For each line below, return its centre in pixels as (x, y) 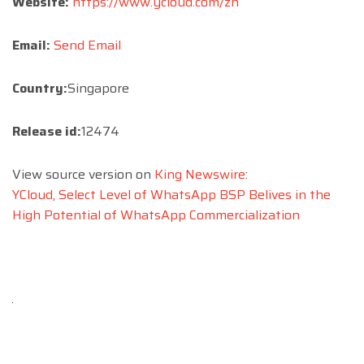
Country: (40, 89)
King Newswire (200, 175)
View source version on (83, 175)
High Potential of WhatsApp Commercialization (156, 215)
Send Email (87, 45)
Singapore (98, 89)
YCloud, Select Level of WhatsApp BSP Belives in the (171, 195)
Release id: (47, 132)
